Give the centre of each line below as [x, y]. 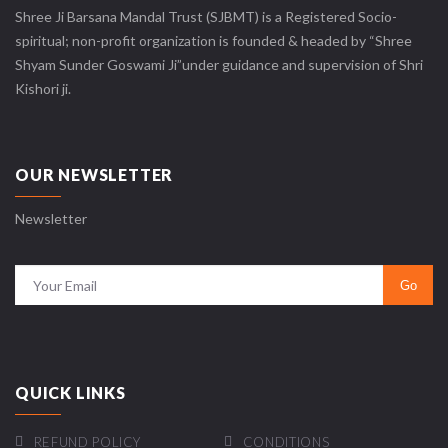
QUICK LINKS [70, 392]
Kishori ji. [43, 89]
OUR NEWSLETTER [94, 175]
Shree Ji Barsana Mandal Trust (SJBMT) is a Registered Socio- [206, 17]
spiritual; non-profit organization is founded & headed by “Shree [213, 41]
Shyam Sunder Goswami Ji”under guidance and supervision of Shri [219, 65]
